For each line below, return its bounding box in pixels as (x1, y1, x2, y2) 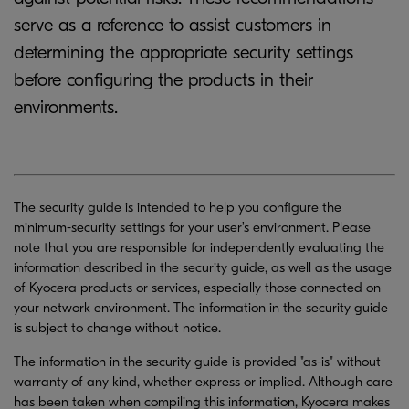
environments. (14, 97, 118, 118)
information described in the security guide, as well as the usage (14, 259, 392, 276)
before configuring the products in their (14, 69, 313, 90)
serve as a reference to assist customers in (14, 15, 331, 36)
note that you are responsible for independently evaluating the (14, 239, 384, 256)
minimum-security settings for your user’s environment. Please (14, 219, 371, 236)
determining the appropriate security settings (14, 42, 353, 63)
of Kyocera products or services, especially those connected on (14, 279, 381, 296)
